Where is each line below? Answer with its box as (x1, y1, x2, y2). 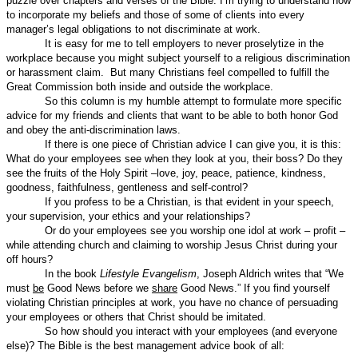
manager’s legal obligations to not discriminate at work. (6, 22, 261, 35)
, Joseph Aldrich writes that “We (197, 267, 344, 280)
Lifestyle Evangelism (100, 267, 197, 280)
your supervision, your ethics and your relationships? (6, 209, 250, 222)
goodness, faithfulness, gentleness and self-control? (6, 181, 248, 193)
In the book (45, 267, 100, 280)
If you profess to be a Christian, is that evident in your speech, (45, 195, 334, 208)
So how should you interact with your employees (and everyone (45, 324, 337, 337)
